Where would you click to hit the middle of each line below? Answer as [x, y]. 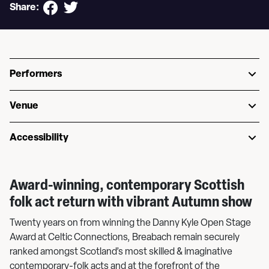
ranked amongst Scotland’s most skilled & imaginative [121, 252]
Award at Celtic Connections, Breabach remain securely [125, 238]
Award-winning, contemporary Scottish [127, 186]
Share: [24, 8]
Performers [36, 74]
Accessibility [39, 138]
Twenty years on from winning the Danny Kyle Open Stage [130, 223]
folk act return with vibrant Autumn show [131, 203]
